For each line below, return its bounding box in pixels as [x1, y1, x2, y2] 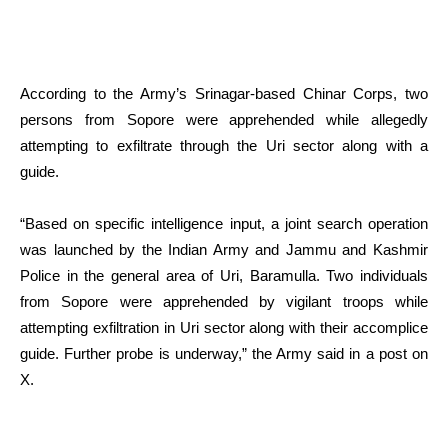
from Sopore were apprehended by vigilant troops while [20, 292, 428, 310]
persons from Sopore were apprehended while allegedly [20, 110, 428, 128]
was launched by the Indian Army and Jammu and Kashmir [20, 240, 428, 258]
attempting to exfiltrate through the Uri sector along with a [20, 136, 428, 154]
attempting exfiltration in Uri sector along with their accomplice [20, 318, 428, 336]
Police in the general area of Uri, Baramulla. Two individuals [20, 266, 428, 284]
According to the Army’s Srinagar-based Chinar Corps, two [20, 84, 428, 102]
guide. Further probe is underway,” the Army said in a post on [20, 344, 428, 362]
